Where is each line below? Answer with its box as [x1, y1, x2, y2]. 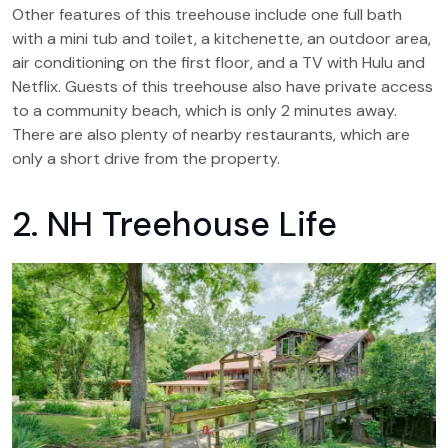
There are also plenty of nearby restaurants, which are [12, 123, 410, 145]
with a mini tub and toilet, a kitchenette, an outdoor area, [12, 27, 431, 49]
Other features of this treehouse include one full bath [12, 3, 402, 25]
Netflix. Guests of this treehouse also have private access [12, 75, 433, 97]
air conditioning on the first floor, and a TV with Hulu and [12, 51, 425, 73]
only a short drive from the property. [12, 147, 280, 169]
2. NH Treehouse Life [12, 201, 337, 247]
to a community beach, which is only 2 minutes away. [12, 99, 397, 121]
